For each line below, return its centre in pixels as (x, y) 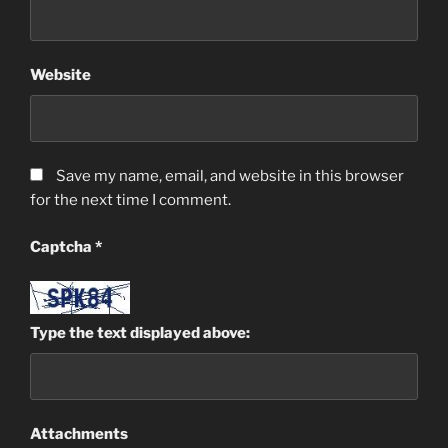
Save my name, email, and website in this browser (230, 176)
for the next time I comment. (130, 200)
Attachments (79, 434)
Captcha (62, 246)
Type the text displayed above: (140, 333)
